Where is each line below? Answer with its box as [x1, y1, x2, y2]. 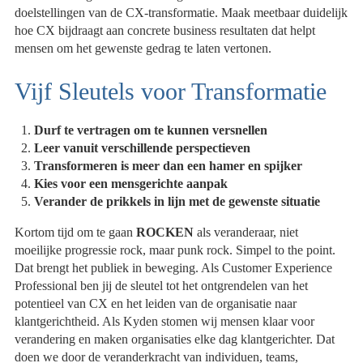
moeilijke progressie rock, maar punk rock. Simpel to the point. [15, 242, 336, 257]
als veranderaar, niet [194, 224, 299, 239]
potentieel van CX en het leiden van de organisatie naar [15, 296, 297, 310]
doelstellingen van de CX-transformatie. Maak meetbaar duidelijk [15, 6, 348, 20]
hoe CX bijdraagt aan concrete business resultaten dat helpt [15, 23, 316, 38]
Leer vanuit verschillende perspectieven [34, 140, 251, 155]
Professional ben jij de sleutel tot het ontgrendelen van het [15, 278, 309, 293]
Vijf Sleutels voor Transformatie [15, 78, 327, 105]
